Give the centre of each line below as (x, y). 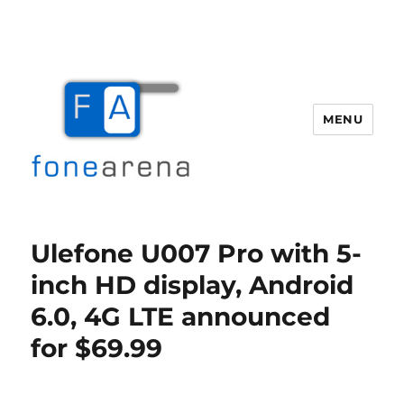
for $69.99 (97, 348)
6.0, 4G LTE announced (181, 317)
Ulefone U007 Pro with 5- (197, 253)
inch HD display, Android (193, 285)
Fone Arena (95, 225)
